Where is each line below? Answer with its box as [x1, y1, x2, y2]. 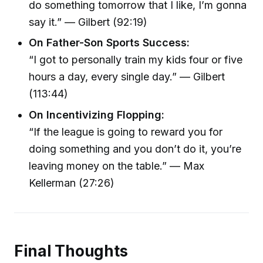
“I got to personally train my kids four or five [29, 53, 243, 66]
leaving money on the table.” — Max [29, 159, 205, 172]
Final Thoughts [14, 242, 128, 261]
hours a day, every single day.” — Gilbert [29, 70, 225, 83]
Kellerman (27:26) [29, 176, 115, 189]
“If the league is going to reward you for [29, 125, 223, 138]
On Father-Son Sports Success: [29, 36, 190, 49]
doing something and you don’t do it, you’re [29, 142, 242, 155]
